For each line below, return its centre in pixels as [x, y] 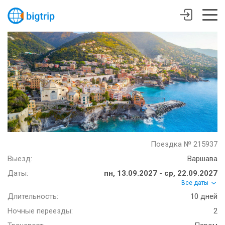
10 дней [204, 197]
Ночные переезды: [40, 211]
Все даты [196, 183]
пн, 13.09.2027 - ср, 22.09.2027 [161, 173]
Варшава [202, 159]
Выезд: [20, 159]
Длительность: [33, 197]
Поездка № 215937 [184, 144]
